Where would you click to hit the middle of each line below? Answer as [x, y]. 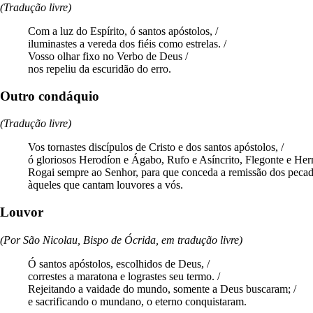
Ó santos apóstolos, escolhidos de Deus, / [119, 263]
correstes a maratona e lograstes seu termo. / [124, 276]
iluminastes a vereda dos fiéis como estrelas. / [127, 43]
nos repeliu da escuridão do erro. [100, 68]
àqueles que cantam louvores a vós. [105, 185]
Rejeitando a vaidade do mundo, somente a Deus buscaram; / [162, 289]
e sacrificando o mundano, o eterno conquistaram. [137, 301]
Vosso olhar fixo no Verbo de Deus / [108, 56]
